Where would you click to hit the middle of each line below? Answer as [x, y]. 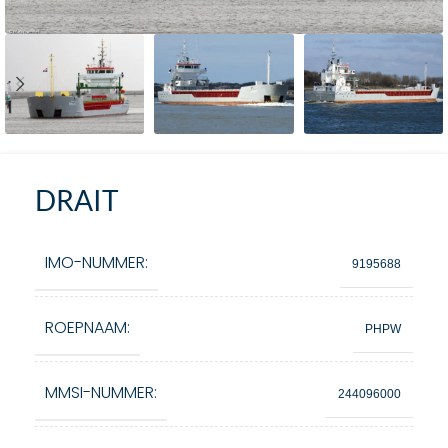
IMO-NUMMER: [96, 262]
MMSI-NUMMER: [101, 392]
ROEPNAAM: [87, 327]
